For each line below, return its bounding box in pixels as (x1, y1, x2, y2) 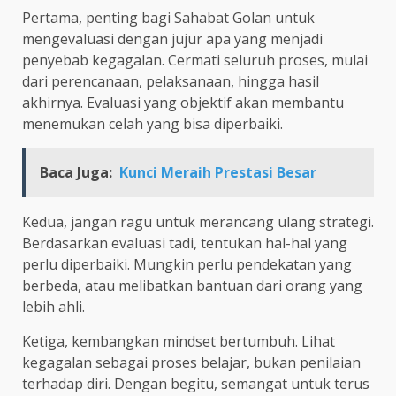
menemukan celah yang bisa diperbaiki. (22, 113, 283, 133)
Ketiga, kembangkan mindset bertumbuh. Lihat (22, 331, 335, 351)
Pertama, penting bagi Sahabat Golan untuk (22, 7, 315, 27)
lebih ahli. (22, 296, 85, 316)
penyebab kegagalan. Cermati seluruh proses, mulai (22, 49, 368, 70)
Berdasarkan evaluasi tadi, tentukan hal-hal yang (22, 232, 347, 253)
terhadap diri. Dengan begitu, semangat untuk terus (22, 373, 369, 393)
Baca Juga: (40, 162, 112, 182)
